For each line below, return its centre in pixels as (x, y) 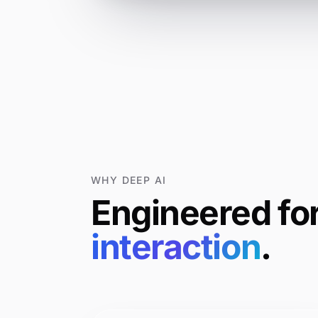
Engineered (181, 213)
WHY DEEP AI (129, 180)
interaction (176, 247)
